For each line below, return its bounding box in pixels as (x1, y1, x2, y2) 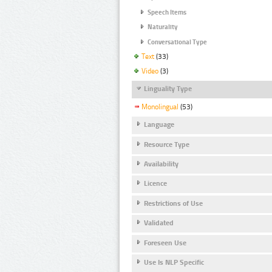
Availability (144, 159, 178, 168)
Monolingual (141, 103, 178, 112)
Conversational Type (148, 38, 207, 46)
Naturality (148, 23, 178, 32)
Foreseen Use (144, 238, 186, 247)
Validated (144, 219, 174, 228)
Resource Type (144, 140, 189, 149)
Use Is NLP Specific (144, 258, 204, 267)
